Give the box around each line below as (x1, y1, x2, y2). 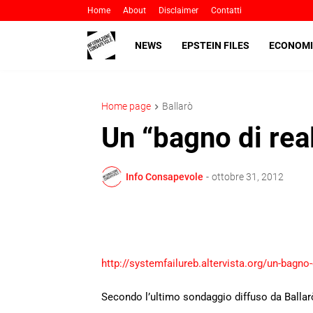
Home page (101, 101, 151, 112)
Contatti (211, 6, 242, 15)
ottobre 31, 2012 (212, 170, 284, 182)
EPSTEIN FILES (182, 39, 249, 51)
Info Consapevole (126, 170, 203, 182)
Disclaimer (159, 6, 198, 15)
